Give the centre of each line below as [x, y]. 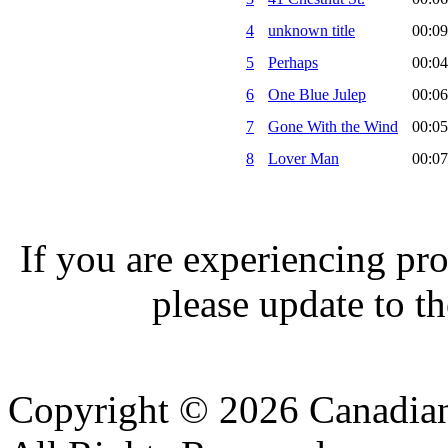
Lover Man [303, 159]
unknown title [311, 31]
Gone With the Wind [333, 127]
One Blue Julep [317, 95]
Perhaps [293, 63]
